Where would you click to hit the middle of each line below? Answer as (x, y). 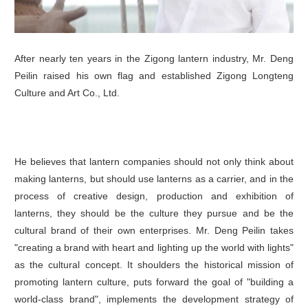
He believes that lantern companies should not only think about (154, 162)
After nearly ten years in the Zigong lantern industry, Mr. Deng (154, 59)
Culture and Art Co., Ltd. (67, 93)
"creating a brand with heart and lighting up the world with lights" (154, 248)
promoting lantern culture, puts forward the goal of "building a (154, 282)
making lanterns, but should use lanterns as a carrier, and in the (154, 179)
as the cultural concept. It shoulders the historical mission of (154, 265)
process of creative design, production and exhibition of (154, 196)
